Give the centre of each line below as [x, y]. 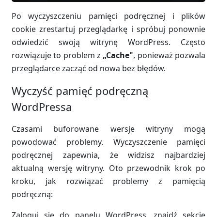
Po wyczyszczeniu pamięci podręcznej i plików [108, 16]
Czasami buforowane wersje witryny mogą [108, 129]
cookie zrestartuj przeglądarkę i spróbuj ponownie [108, 29]
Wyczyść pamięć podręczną [80, 90]
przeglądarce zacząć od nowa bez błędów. [89, 68]
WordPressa [42, 106]
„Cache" [118, 55]
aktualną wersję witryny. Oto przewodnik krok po [108, 168]
